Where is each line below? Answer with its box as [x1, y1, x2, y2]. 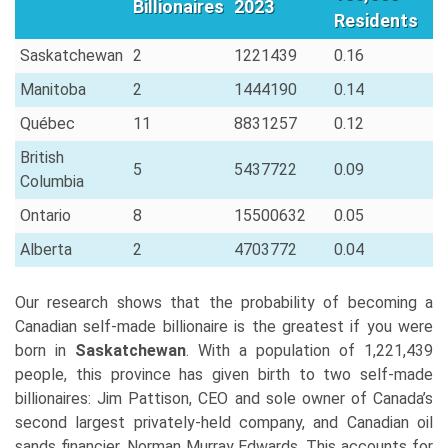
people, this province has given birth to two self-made [15, 364, 433, 384]
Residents [334, 9, 418, 31]
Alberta [20, 239, 72, 259]
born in [15, 340, 75, 360]
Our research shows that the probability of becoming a [15, 292, 433, 312]
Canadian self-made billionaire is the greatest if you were [15, 316, 433, 336]
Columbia [20, 171, 84, 191]
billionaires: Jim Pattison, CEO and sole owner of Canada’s [15, 388, 433, 408]
